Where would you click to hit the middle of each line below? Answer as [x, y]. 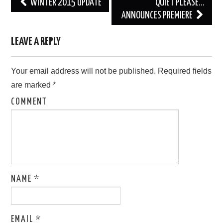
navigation [32, 16]
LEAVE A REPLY [36, 42]
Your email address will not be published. [84, 71]
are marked [32, 85]
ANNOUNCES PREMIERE [158, 16]
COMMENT [29, 102]
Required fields [184, 71]
